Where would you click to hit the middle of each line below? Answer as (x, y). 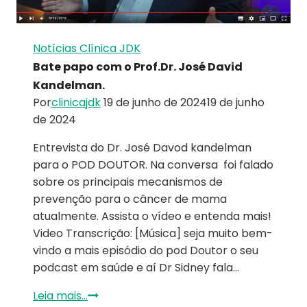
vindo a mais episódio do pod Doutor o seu (146, 251)
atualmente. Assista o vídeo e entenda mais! (153, 217)
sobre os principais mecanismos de (128, 182)
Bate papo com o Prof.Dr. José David (138, 67)
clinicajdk (76, 103)
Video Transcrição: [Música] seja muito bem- (153, 234)
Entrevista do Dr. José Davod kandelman (142, 148)
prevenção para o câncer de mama (130, 199)
